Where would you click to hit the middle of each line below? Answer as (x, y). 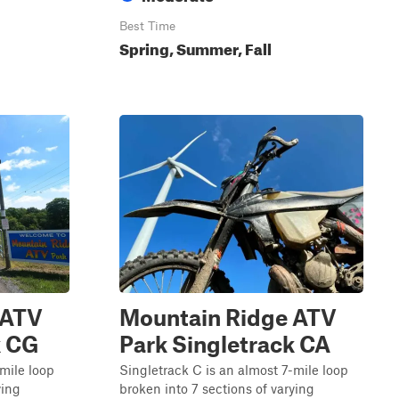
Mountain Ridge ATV (228, 317)
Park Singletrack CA (225, 344)
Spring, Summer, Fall (195, 47)
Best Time (147, 26)
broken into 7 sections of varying (217, 388)
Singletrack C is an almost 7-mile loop (234, 370)
